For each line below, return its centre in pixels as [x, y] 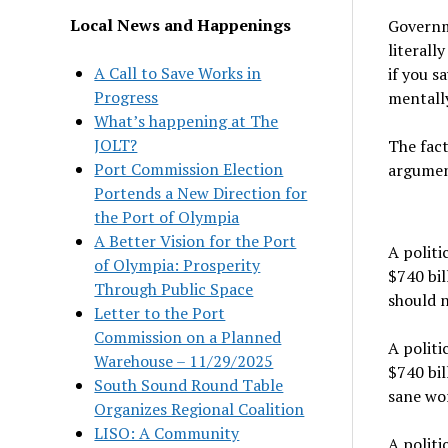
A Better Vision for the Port [195, 240]
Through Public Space [174, 288]
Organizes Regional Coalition [199, 408]
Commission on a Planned [188, 336]
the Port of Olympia [167, 216]
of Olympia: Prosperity [177, 264]
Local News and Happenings [181, 24]
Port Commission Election [189, 168]
